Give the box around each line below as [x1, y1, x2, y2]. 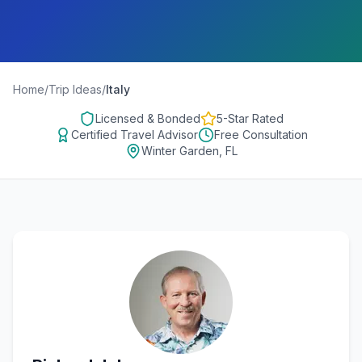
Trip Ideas [48, 82, 102, 96]
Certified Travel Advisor [70, 128, 198, 141]
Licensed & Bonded [95, 112, 200, 125]
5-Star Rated [216, 112, 284, 125]
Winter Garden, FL [141, 144, 238, 158]
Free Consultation [213, 128, 308, 141]
